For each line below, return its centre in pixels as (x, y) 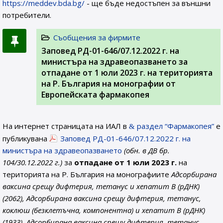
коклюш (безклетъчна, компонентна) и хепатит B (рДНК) (104, 210)
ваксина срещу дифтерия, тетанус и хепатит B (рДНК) (101, 186)
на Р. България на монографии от (109, 84)
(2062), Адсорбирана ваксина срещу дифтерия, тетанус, (102, 198)
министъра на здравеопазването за (114, 62)
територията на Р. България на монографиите (87, 174)
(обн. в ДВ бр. (147, 150)
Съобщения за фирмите (97, 37)
